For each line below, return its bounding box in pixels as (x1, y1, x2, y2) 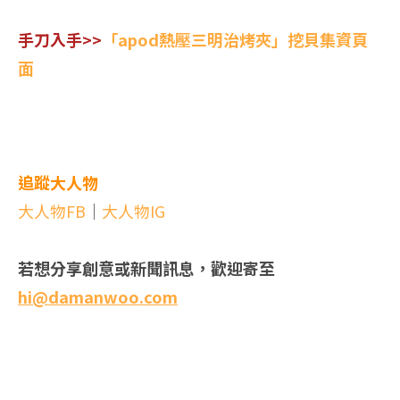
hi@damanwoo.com (18, 284, 178, 308)
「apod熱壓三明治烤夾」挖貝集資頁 (102, 27, 368, 51)
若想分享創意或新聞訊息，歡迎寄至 (18, 255, 275, 279)
